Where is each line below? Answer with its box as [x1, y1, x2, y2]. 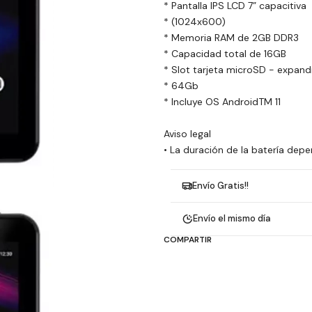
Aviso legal [163, 127, 211, 140]
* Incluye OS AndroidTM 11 [163, 95, 281, 108]
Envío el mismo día [192, 212, 271, 225]
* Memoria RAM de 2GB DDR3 [163, 31, 299, 44]
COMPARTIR [163, 233, 212, 245]
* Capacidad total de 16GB [163, 47, 286, 60]
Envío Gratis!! [192, 179, 249, 192]
